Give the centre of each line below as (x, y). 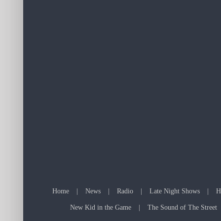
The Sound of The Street (182, 207)
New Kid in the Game (100, 207)
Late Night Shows (175, 191)
